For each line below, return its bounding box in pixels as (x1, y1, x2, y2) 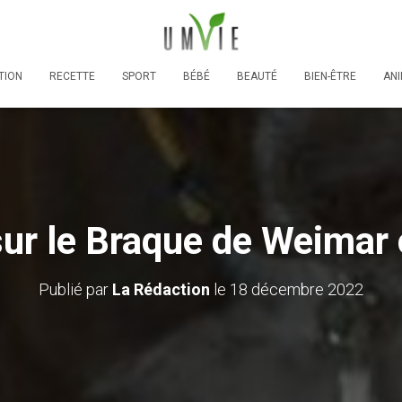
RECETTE (49, 69, 95, 83)
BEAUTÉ (237, 69, 277, 83)
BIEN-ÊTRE (304, 69, 356, 83)
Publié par (39, 279, 112, 299)
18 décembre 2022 (230, 279, 363, 299)
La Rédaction (112, 279, 210, 299)
